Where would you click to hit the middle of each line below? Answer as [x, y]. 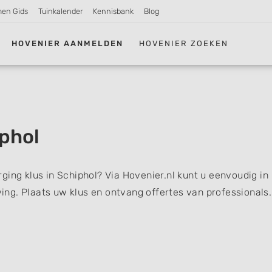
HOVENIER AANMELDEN [68, 43]
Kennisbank [113, 11]
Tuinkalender [61, 11]
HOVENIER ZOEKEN [184, 43]
